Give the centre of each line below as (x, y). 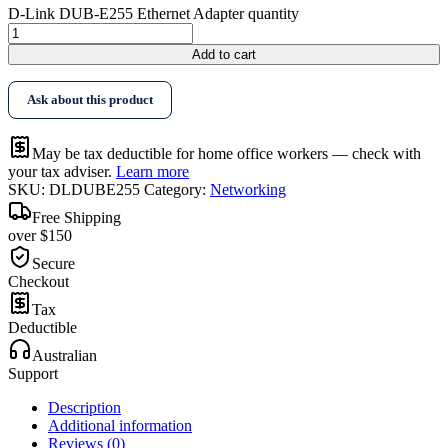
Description (84, 408)
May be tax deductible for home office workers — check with (226, 154)
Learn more (152, 172)
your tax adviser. (62, 172)
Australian (64, 356)
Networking (248, 190)
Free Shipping (76, 218)
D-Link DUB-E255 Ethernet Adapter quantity (153, 14)
